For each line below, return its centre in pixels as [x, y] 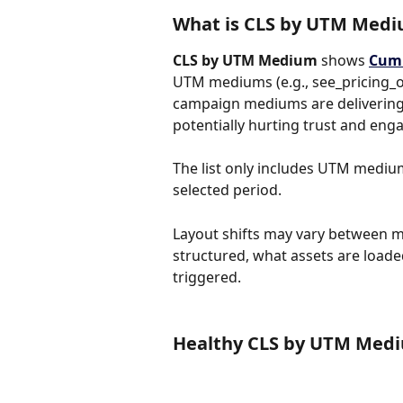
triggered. [207, 277]
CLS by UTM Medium [245, 60]
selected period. [227, 190]
